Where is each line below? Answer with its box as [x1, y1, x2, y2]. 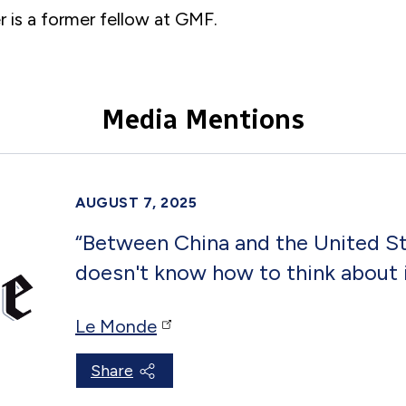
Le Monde [75, 314, 157, 337]
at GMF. [150, 7, 217, 30]
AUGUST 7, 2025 [75, 193, 197, 211]
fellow [100, 7, 150, 30]
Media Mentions [101, 102, 304, 136]
